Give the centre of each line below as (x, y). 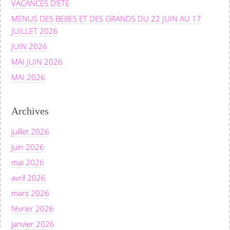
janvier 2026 (33, 224)
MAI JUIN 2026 (37, 61)
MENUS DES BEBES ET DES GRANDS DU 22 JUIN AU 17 (106, 18)
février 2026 (33, 208)
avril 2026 (28, 177)
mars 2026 (30, 193)
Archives (30, 111)
